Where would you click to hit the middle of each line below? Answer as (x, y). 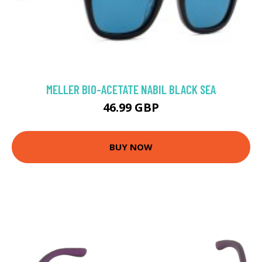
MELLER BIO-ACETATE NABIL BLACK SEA (131, 89)
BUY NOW (131, 147)
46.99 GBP (131, 107)
